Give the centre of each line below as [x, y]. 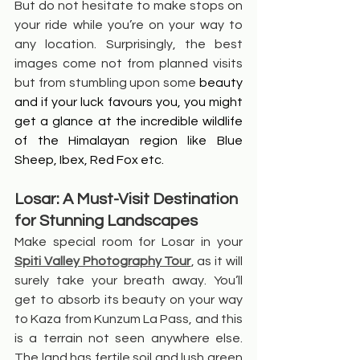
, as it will [217, 262]
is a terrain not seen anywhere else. [129, 339]
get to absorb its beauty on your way [129, 300]
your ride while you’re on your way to [129, 25]
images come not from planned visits [129, 64]
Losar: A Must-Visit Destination [128, 200]
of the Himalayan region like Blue [129, 141]
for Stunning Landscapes [106, 221]
